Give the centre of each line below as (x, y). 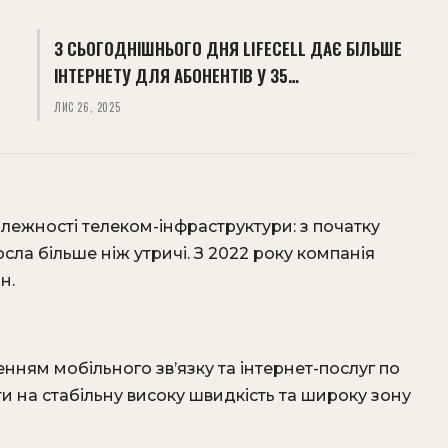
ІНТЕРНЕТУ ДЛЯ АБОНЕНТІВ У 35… (176, 75)
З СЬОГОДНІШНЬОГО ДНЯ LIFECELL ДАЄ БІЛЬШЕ (227, 48)
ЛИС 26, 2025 (87, 107)
